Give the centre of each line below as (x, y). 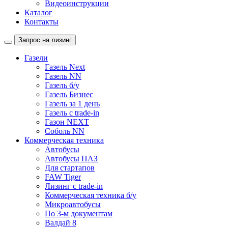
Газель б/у (62, 85)
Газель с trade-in (72, 113)
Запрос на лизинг (45, 40)
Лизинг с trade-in (74, 186)
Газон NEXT (67, 122)
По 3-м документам (79, 214)
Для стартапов (70, 168)
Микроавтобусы (73, 205)
